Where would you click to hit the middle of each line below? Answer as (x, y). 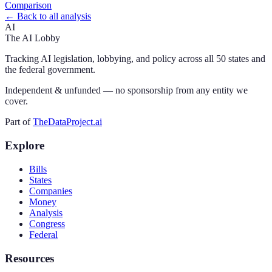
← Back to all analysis (48, 16)
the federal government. (50, 70)
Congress (47, 223)
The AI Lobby (32, 38)
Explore (25, 146)
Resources (29, 258)
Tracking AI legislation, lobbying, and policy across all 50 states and (135, 59)
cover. (16, 101)
